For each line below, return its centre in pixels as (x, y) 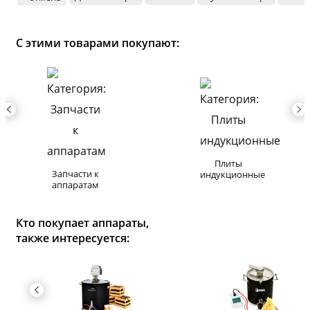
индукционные (232, 174)
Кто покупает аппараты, (82, 222)
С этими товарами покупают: (98, 43)
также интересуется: (73, 238)
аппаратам (76, 184)
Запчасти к (76, 173)
